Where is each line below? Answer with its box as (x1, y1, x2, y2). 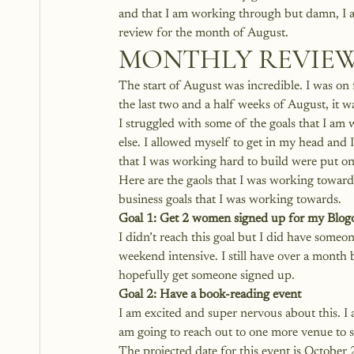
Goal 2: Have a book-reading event (119, 288, 301, 301)
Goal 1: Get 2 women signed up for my (119, 213, 324, 225)
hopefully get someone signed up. (119, 269, 295, 282)
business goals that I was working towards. (119, 194, 345, 206)
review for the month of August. (119, 27, 288, 40)
